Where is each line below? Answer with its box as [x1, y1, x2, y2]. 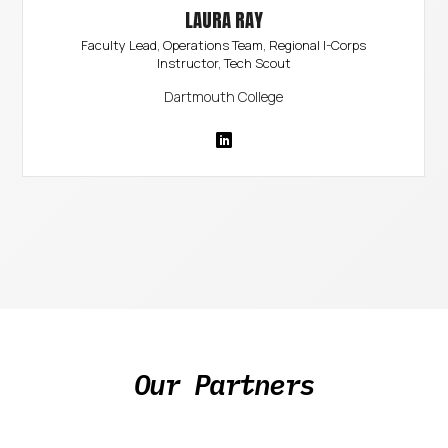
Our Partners [134, 365, 314, 403]
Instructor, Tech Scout [156, 53, 291, 72]
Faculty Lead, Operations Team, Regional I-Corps [81, 35, 367, 54]
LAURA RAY [184, 5, 263, 34]
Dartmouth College [164, 86, 284, 106]
